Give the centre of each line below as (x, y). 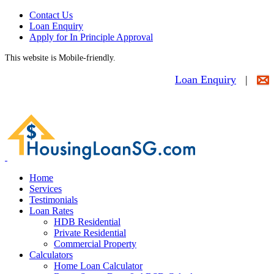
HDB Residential (87, 222)
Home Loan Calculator (98, 266)
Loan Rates (51, 211)
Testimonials (54, 200)
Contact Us (51, 15)
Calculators (51, 255)
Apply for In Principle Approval (91, 37)
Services (46, 189)
